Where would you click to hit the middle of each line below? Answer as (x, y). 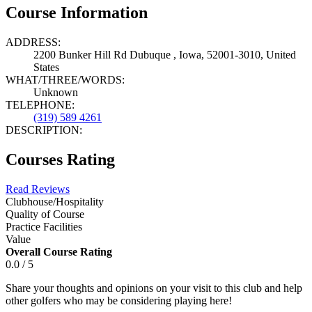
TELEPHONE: (40, 104)
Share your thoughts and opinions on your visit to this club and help (154, 288)
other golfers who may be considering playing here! (119, 300)
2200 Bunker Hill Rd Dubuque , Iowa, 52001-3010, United (165, 54)
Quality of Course (45, 214)
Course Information (77, 12)
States (46, 67)
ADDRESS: (33, 42)
